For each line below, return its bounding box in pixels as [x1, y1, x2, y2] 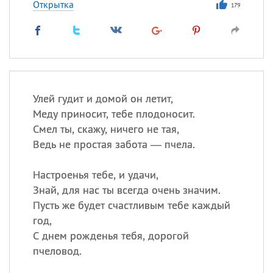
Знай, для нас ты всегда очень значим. [32, 183, 221, 197]
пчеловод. [32, 244, 82, 258]
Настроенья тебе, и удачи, [32, 168, 158, 182]
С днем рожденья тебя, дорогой [32, 229, 189, 243]
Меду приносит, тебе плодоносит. [32, 107, 195, 121]
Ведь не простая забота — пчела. [32, 137, 195, 151]
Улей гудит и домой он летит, [32, 91, 173, 105]
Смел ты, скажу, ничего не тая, [32, 122, 179, 136]
